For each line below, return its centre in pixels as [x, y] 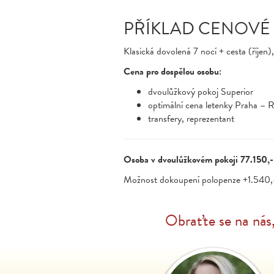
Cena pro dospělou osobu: [172, 72]
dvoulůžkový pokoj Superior [202, 92]
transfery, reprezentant [191, 119]
